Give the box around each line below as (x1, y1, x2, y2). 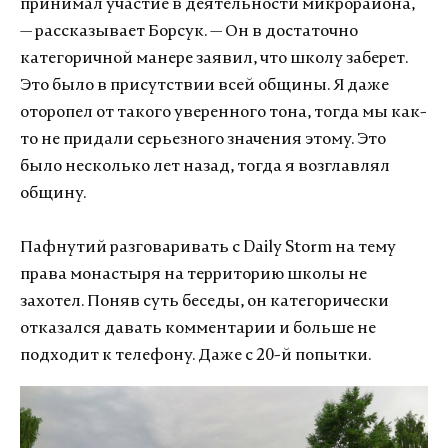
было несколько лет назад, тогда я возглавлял (20, 158, 390, 175)
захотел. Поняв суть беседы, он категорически (20, 293, 389, 310)
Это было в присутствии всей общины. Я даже (20, 77, 389, 94)
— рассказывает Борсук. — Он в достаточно (20, 23, 358, 40)
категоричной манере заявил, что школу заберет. (20, 50, 408, 67)
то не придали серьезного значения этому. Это (20, 131, 386, 148)
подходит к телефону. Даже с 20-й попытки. (20, 347, 371, 364)
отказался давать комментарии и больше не (20, 320, 376, 337)
